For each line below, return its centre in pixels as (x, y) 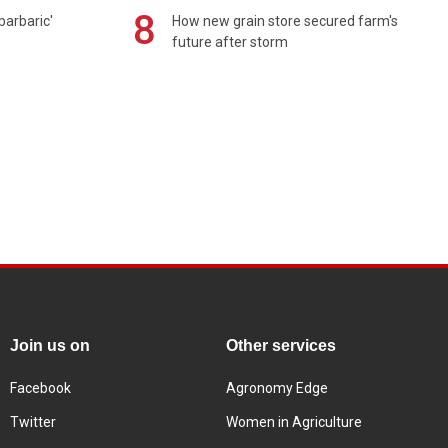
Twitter (33, 421)
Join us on (50, 345)
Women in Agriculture (294, 421)
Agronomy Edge (277, 387)
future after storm (230, 42)
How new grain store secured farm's (285, 21)
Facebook (40, 387)
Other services (281, 345)
